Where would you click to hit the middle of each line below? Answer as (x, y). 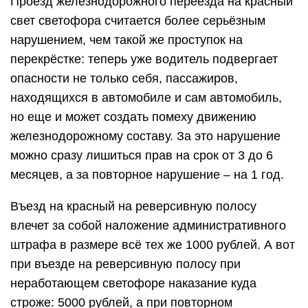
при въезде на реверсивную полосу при (125, 264)
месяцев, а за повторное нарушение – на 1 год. (147, 175)
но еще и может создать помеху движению (133, 117)
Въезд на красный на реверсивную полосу (133, 206)
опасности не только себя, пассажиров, (124, 78)
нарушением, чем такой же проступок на (126, 40)
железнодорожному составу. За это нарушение (145, 136)
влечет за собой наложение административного (148, 225)
